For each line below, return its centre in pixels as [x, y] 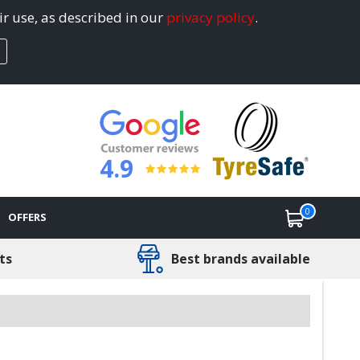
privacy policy [211, 18]
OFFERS [27, 217]
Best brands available [240, 258]
